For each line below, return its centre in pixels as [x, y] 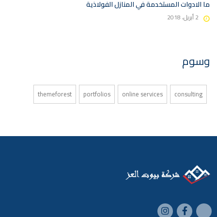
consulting [188, 94]
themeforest [55, 94]
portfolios [97, 94]
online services [142, 94]
